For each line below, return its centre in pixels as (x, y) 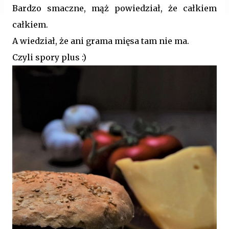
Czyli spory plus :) (49, 57)
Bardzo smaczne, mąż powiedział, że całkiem (114, 8)
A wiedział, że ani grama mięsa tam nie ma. (102, 41)
